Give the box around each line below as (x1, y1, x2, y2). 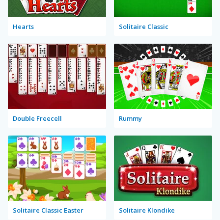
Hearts (13, 22, 34, 31)
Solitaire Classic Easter (13, 206, 83, 215)
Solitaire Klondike (119, 206, 175, 215)
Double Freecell (13, 114, 62, 123)
